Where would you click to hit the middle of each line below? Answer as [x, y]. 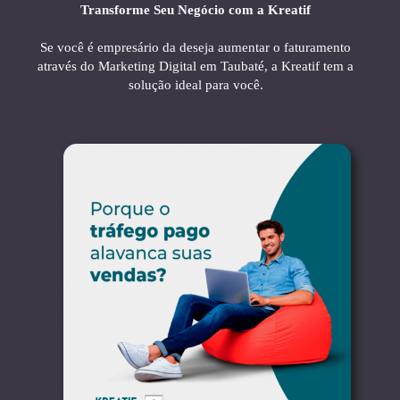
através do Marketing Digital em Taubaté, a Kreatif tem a [196, 67]
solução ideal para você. [196, 85]
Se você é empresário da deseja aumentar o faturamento [196, 48]
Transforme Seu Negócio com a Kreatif [196, 10]
